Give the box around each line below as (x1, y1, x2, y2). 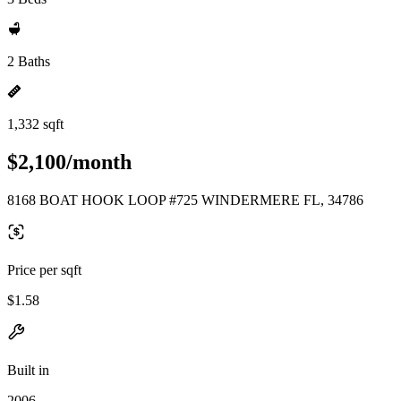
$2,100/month (7, 149, 132, 174)
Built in (7, 362, 49, 378)
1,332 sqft (7, 116, 64, 132)
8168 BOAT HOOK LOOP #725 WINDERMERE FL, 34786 (7, 192, 363, 208)
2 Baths (7, 54, 50, 69)
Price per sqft (7, 261, 81, 277)
